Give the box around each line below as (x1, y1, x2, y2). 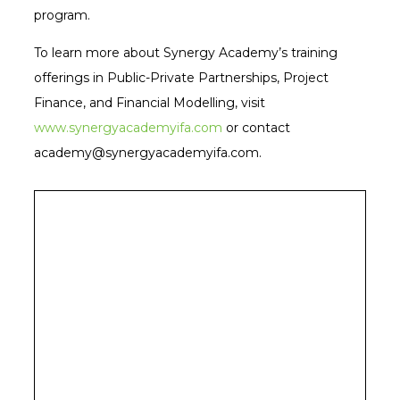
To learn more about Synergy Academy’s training (33, 44, 337, 61)
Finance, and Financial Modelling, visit (33, 94, 265, 111)
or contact (221, 119, 290, 136)
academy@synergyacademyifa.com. (33, 144, 262, 161)
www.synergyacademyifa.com (33, 119, 222, 136)
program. (33, 6, 90, 23)
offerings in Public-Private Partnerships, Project (33, 69, 329, 86)
